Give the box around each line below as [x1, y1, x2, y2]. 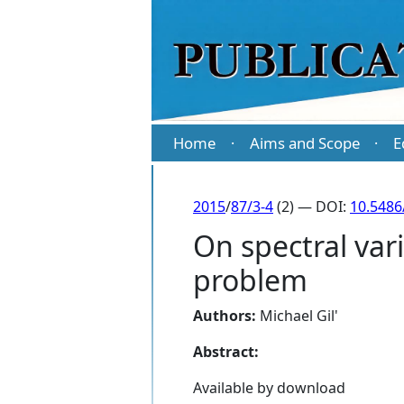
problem [193, 261, 308, 300]
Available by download [193, 378, 345, 399]
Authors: [193, 306, 256, 326]
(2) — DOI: [273, 197, 350, 217]
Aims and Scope [249, 133, 360, 154]
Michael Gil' [260, 306, 338, 326]
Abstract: [193, 342, 259, 363]
